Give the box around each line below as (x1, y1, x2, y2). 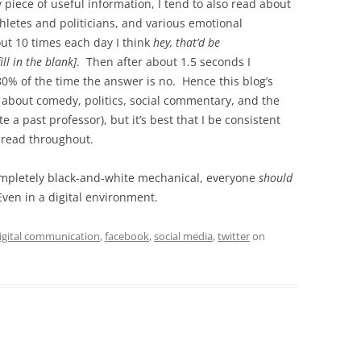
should (259, 170, 293, 185)
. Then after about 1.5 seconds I (77, 54, 251, 69)
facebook (105, 229, 149, 243)
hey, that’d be (153, 35, 220, 50)
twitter (218, 229, 250, 243)
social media (154, 229, 213, 243)
